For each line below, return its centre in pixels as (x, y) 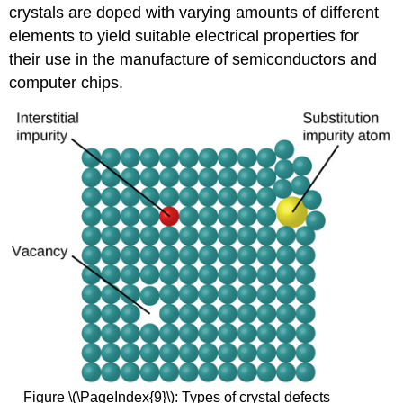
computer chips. (67, 83)
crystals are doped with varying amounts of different (194, 13)
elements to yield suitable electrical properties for (184, 36)
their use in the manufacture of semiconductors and (193, 60)
